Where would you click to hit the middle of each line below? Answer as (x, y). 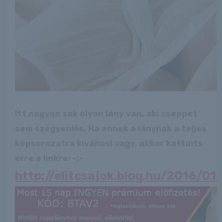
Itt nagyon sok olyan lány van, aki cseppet (106, 113)
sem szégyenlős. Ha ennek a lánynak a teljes (111, 128)
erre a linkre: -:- (49, 158)
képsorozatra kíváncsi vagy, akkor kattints (109, 143)
